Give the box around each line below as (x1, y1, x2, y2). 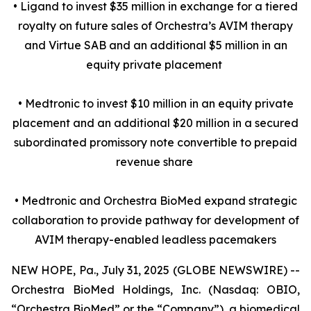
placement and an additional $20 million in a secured (12, 116, 299, 130)
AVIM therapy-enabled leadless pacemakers (35, 233, 276, 246)
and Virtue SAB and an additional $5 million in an (24, 38, 287, 52)
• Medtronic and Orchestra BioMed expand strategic (14, 194, 297, 208)
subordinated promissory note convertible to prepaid (14, 135, 297, 149)
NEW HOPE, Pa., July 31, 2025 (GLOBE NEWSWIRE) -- (11, 263, 300, 277)
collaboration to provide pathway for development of (12, 213, 299, 227)
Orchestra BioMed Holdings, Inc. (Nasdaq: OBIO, (11, 283, 300, 296)
